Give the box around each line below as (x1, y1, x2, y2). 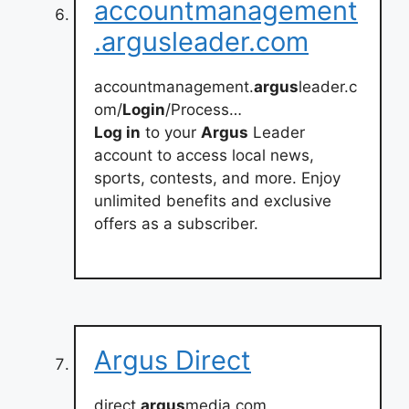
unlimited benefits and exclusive (94, 192, 331, 210)
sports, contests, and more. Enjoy (94, 169, 341, 187)
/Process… (165, 100, 242, 119)
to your (141, 123, 201, 142)
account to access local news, (94, 146, 314, 164)
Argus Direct (94, 343, 251, 376)
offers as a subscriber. (94, 215, 258, 233)
